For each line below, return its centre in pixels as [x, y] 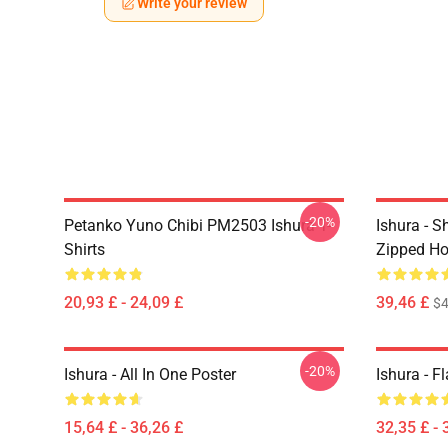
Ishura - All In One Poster [150, 374]
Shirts [84, 249]
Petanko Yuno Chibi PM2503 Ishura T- [197, 225]
